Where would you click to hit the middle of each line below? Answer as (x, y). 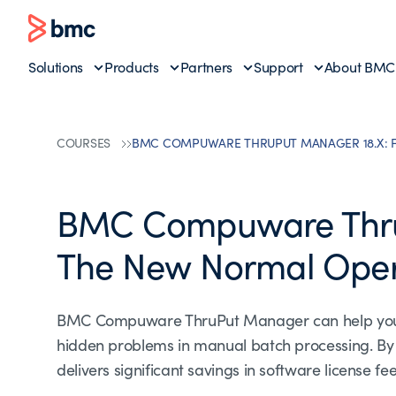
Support (278, 67)
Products (132, 67)
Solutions (56, 67)
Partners (206, 67)
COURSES (84, 143)
